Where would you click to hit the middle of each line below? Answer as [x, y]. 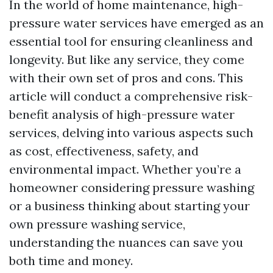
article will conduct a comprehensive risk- [131, 96]
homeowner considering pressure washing [132, 187]
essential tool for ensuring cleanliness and [131, 41]
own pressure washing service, [97, 224]
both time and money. [71, 261]
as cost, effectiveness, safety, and [104, 151]
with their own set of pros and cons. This [126, 78]
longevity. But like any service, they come [127, 59]
